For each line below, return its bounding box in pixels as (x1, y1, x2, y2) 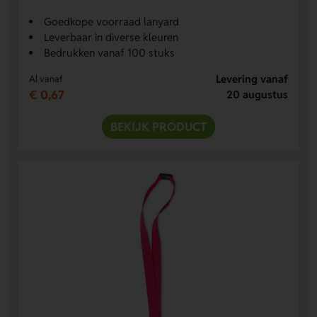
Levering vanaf (215, 71, 288, 86)
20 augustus (226, 87, 288, 101)
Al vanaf (29, 72, 64, 85)
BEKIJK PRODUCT (110, 118, 207, 134)
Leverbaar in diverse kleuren (44, 30, 179, 44)
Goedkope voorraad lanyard (44, 14, 180, 28)
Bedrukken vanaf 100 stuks (44, 45, 175, 59)
